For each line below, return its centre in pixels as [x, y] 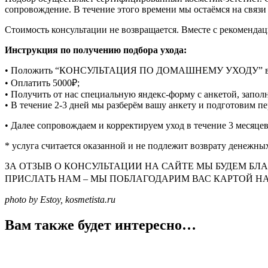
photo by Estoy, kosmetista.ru [60, 199]
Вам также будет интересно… [100, 225]
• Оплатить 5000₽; [42, 83]
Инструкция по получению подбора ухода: [96, 50]
